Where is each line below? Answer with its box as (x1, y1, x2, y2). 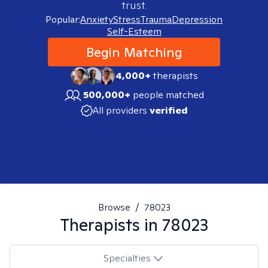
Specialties (103, 251, 151, 264)
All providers (92, 104, 147, 117)
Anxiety (80, 13, 113, 26)
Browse (98, 201, 130, 214)
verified (149, 104, 188, 117)
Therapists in (60, 214, 162, 236)
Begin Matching (86, 44, 182, 60)
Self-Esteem (106, 25, 162, 38)
